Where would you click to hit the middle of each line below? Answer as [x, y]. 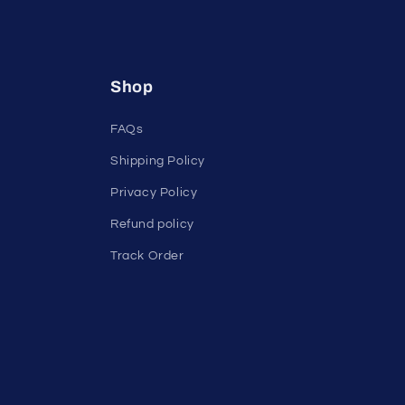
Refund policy [152, 224]
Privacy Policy [154, 193]
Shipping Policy [158, 161]
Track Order [147, 256]
